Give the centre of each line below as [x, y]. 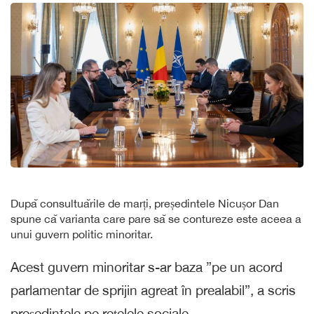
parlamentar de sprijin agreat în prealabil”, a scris [153, 291]
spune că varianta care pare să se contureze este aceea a [156, 219]
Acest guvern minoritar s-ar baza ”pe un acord [146, 267]
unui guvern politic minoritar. [82, 234]
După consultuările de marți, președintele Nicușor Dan [145, 204]
